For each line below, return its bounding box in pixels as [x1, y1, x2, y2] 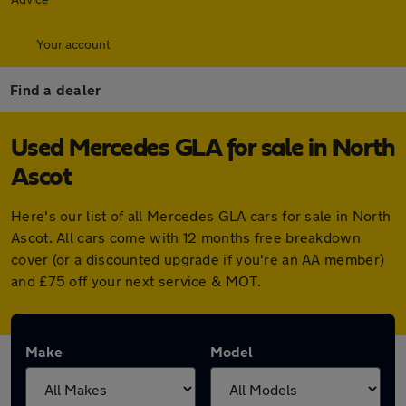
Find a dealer [10, 81, 101, 98]
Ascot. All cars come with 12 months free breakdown [11, 228, 361, 246]
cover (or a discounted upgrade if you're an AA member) [11, 250, 385, 267]
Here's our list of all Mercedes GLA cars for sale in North [11, 207, 391, 224]
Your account [36, 36, 111, 52]
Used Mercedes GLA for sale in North [11, 136, 395, 161]
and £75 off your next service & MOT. [11, 272, 261, 289]
